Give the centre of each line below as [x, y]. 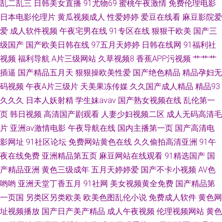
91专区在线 [129, 31]
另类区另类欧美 [54, 197]
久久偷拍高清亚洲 [166, 142]
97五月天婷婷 [115, 45]
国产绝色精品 [157, 72]
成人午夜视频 [131, 211]
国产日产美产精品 [73, 211]
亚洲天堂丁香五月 [50, 183]
